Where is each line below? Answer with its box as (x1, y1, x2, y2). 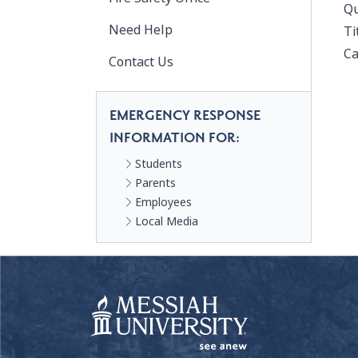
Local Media (135, 213, 198, 229)
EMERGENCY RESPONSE (109, 107, 261, 125)
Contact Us (109, 53, 173, 71)
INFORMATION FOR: (109, 129, 240, 147)
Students (135, 156, 182, 172)
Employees (135, 194, 192, 210)
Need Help (109, 21, 173, 39)
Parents (135, 175, 176, 191)
